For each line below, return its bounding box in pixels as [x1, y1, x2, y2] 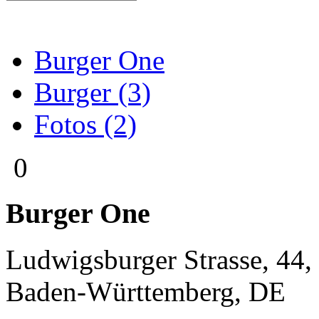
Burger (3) [34, 76, 151, 108]
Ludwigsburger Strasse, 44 [6, 244, 305, 275]
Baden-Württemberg [6, 276, 234, 307]
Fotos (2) [34, 108, 137, 140]
